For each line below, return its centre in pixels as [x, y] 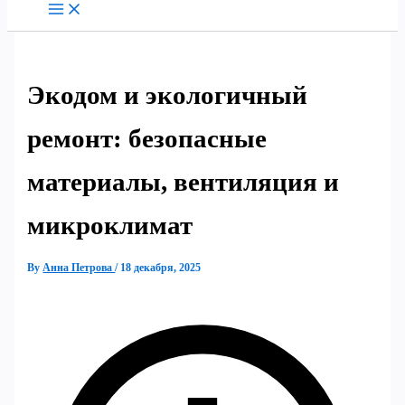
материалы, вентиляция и [184, 182]
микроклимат [110, 226]
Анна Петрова [79, 268]
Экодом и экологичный [168, 95]
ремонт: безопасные [147, 139]
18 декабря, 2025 [161, 268]
